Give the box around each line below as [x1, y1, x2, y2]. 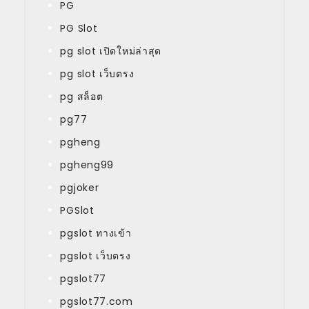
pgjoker [60, 180, 99, 195]
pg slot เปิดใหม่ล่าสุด [60, 43, 162, 58]
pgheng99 [60, 157, 114, 172]
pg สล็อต [60, 89, 103, 103]
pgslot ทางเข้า [60, 226, 132, 240]
